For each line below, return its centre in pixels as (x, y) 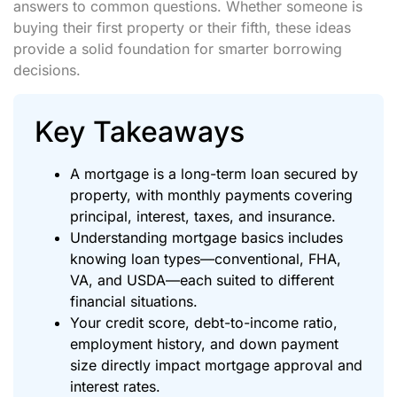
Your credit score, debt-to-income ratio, (204, 322)
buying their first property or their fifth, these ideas (182, 28)
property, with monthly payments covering (211, 195)
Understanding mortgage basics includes (206, 237)
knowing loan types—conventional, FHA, (206, 258)
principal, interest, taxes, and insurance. (203, 216)
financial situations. (134, 301)
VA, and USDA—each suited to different (202, 280)
